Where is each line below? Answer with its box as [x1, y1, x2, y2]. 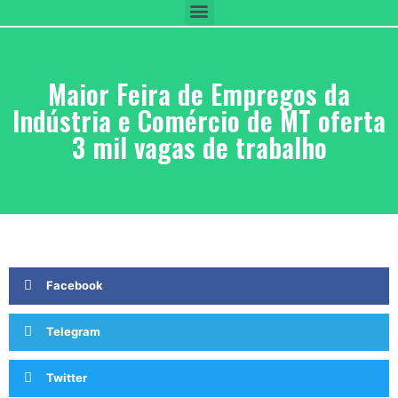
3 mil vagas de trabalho [71, 126, 327, 167]
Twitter [46, 370, 87, 386]
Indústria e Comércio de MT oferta [12, 99, 386, 140]
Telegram [46, 324, 100, 339]
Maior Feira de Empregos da [48, 73, 350, 114]
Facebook [46, 278, 103, 293]
